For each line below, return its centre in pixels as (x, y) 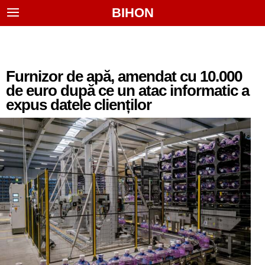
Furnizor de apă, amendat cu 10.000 (124, 76)
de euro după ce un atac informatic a (127, 91)
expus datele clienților (79, 105)
